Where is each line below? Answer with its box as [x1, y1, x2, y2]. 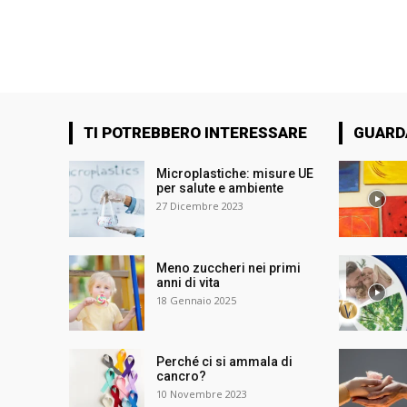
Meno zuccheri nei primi [156, 260, 302, 275]
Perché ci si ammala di [156, 353, 293, 369]
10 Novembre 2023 [156, 386, 248, 401]
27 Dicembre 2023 [156, 199, 244, 213]
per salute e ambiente [156, 181, 284, 196]
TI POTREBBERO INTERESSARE [84, 124, 307, 143]
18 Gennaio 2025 [156, 293, 237, 307]
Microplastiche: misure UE [156, 166, 314, 182]
